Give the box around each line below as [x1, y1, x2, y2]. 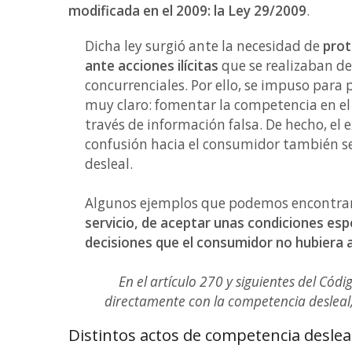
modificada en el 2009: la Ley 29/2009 [68, 2, 306, 20]
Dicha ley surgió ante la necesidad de [85, 37, 323, 55]
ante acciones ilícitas [85, 57, 218, 75]
